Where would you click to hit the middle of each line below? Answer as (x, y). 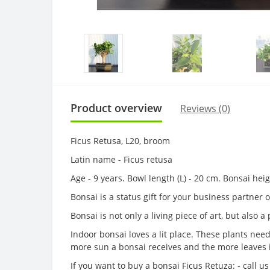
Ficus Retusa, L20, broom (120, 141)
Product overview (116, 108)
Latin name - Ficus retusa (121, 159)
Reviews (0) (205, 108)
